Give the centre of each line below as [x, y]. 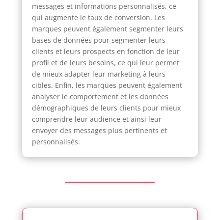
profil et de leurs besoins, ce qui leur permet [105, 62]
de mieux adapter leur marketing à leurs [98, 74]
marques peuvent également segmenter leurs [107, 28]
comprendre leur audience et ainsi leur [96, 119]
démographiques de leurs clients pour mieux [106, 108]
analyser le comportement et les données [100, 96]
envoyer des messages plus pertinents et [99, 130]
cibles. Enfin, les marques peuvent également [107, 85]
